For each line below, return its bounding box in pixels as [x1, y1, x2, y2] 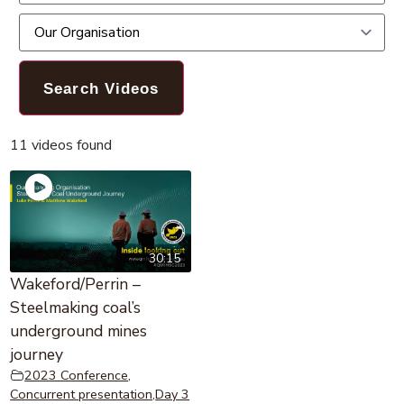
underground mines [10, 319, 148, 342]
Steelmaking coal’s [10, 296, 142, 318]
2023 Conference [24, 365, 129, 384]
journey [10, 343, 64, 365]
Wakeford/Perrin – [10, 272, 142, 295]
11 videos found [10, 134, 113, 155]
